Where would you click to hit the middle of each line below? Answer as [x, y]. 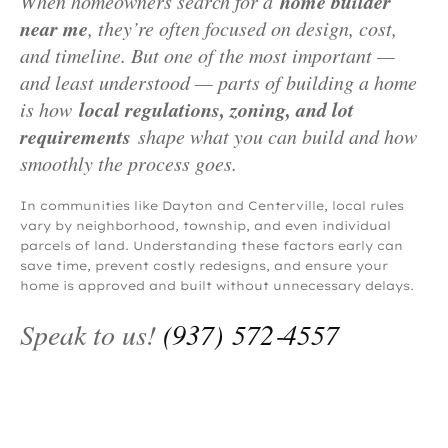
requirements [75, 136]
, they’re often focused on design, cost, [242, 28]
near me [54, 28]
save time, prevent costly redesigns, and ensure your [204, 266]
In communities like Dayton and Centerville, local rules [212, 206]
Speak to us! [91, 334]
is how [49, 109]
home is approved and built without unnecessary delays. [217, 286]
